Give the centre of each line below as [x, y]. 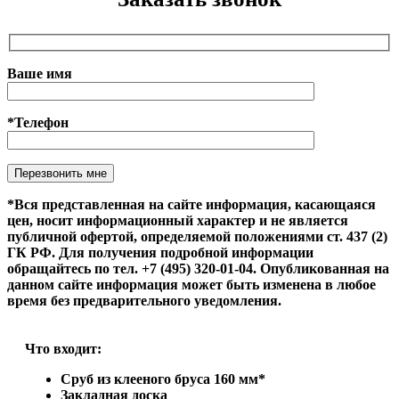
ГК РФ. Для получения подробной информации [160, 252]
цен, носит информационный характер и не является [178, 220]
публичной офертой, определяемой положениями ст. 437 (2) [197, 236]
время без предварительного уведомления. [144, 300]
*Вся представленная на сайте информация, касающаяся [191, 204]
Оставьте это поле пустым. [93, 171]
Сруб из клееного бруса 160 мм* [163, 379]
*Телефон [38, 122]
